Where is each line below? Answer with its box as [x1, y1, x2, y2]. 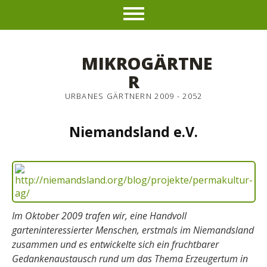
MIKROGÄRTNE [82, 51, 212, 74]
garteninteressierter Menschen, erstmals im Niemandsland [12, 223, 254, 237]
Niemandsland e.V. [69, 122, 198, 141]
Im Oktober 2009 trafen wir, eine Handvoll [12, 209, 187, 222]
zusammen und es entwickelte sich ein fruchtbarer [12, 238, 219, 251]
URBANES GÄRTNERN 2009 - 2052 [64, 91, 203, 101]
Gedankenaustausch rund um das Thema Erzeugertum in [12, 252, 248, 265]
